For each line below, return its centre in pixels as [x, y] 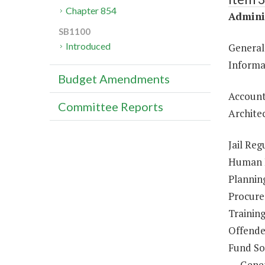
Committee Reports [111, 107]
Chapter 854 [91, 11]
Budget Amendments [114, 79]
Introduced [88, 46]
